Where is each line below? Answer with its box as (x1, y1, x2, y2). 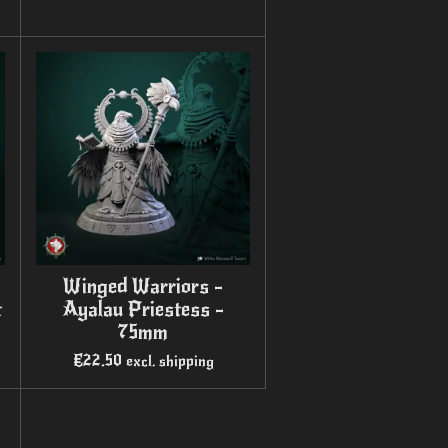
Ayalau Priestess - (62, 297, 224, 323)
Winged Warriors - (63, 274, 224, 300)
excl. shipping (125, 352, 214, 371)
